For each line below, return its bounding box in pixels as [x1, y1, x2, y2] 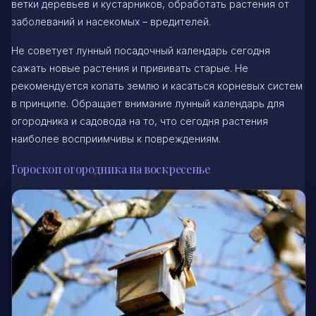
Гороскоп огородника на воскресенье [11, 162, 210, 177]
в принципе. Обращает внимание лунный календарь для [11, 97, 284, 110]
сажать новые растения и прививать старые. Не [11, 62, 248, 75]
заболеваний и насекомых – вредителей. [11, 16, 211, 28]
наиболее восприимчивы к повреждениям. [11, 133, 221, 145]
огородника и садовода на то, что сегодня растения [11, 115, 268, 128]
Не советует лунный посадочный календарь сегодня [11, 44, 270, 57]
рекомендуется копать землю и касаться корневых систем [11, 80, 303, 92]
